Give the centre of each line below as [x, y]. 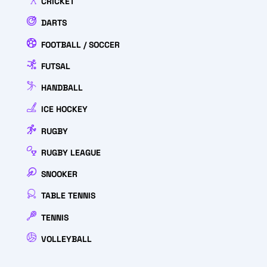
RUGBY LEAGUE [71, 153]
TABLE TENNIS [68, 196]
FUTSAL [55, 66]
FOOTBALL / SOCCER [80, 45]
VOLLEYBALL [66, 239]
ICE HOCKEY [64, 109]
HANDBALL [62, 88]
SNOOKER [59, 174]
